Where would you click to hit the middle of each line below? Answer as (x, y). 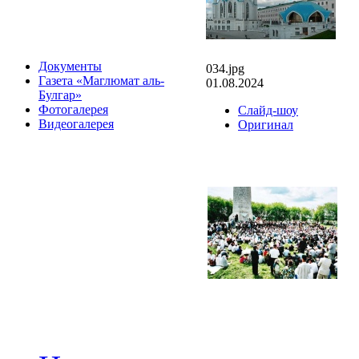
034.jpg (225, 68)
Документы (70, 66)
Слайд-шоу (268, 110)
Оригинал (266, 124)
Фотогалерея (73, 109)
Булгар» (60, 95)
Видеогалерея (76, 124)
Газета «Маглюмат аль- (101, 81)
